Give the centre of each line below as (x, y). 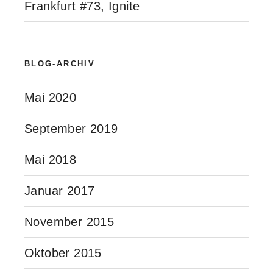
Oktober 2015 (63, 253)
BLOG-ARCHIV (60, 64)
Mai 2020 (51, 97)
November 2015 (69, 222)
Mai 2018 (51, 159)
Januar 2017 (60, 190)
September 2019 (71, 128)
